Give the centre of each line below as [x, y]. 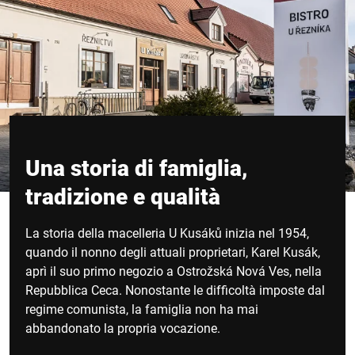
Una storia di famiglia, [137, 168]
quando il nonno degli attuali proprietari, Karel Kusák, [173, 252]
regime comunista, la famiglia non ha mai [142, 309]
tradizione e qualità [123, 197]
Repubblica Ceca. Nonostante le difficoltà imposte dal [175, 290]
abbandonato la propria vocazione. [123, 328]
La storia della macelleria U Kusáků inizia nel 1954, [167, 233]
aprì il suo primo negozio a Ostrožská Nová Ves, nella [174, 271]
